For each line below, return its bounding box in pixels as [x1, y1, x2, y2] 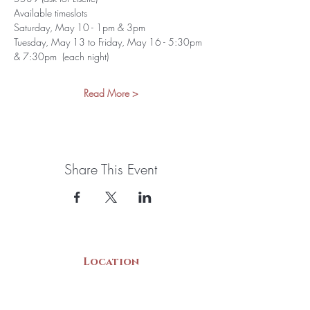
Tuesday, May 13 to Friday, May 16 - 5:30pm [14, 35, 205, 49]
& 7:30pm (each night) [14, 50, 109, 64]
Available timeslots [14, 6, 87, 20]
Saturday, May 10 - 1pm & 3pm [14, 21, 145, 35]
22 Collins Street [71, 280, 151, 293]
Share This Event [64, 160, 157, 179]
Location [83, 255, 139, 270]
